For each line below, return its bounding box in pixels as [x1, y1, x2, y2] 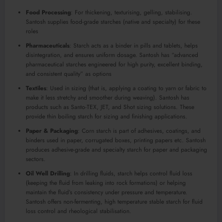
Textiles [26, 83, 46, 93]
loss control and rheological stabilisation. [26, 206, 131, 216]
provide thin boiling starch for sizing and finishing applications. [26, 111, 187, 121]
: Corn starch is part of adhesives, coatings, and [78, 126, 201, 135]
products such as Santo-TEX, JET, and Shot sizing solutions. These [26, 102, 194, 111]
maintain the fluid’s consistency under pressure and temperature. [26, 187, 187, 197]
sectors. [26, 154, 46, 164]
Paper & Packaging [26, 126, 78, 135]
